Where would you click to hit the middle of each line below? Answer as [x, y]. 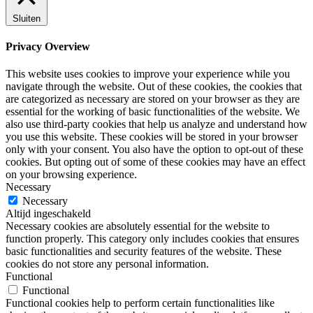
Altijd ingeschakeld [48, 214]
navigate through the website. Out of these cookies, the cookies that [154, 87]
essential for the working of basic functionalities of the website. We [153, 112]
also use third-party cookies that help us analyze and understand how [156, 124]
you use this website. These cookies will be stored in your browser [152, 137]
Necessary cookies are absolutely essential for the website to [138, 226]
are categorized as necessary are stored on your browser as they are [153, 99]
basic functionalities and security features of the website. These [144, 252]
